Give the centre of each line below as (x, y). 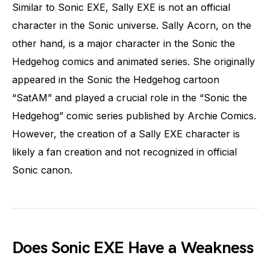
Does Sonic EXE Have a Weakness (133, 248)
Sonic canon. (42, 170)
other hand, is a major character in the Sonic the (124, 43)
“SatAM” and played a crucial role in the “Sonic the (130, 97)
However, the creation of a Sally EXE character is (126, 133)
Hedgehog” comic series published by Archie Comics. (134, 115)
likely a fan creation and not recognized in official (124, 152)
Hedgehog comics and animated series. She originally (133, 61)
